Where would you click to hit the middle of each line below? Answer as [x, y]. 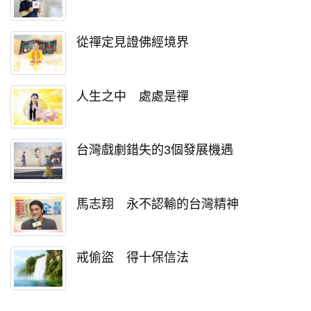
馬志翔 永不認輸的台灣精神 [158, 204]
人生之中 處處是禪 [133, 96]
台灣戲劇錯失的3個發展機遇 [155, 150]
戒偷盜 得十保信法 [133, 258]
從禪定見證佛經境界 [133, 43]
